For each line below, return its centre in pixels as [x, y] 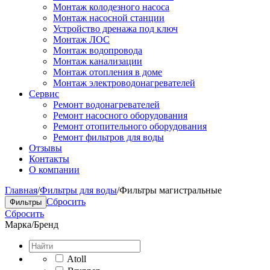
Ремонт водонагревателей [106, 105]
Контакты [49, 159]
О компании [54, 170]
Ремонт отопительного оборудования [130, 126]
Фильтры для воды [78, 190]
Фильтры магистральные [171, 190]
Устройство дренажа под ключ [115, 29]
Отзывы [46, 148]
